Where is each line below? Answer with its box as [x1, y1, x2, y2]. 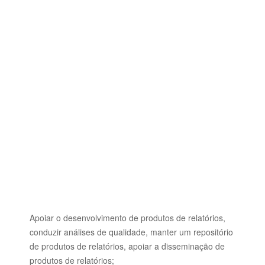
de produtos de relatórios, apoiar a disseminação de [30, 240, 225, 252]
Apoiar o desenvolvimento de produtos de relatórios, [30, 212, 225, 224]
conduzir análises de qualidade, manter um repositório [30, 226, 233, 238]
